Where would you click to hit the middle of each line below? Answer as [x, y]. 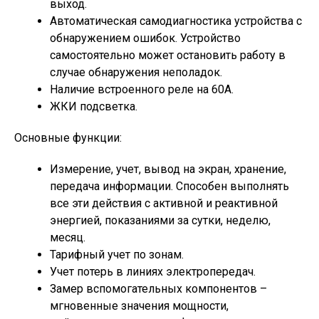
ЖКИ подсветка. [94, 106]
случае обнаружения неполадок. [136, 72]
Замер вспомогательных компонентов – [158, 289]
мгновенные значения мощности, [139, 306]
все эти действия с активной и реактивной [164, 203]
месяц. [68, 237]
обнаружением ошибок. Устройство [145, 38]
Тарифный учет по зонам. [117, 255]
